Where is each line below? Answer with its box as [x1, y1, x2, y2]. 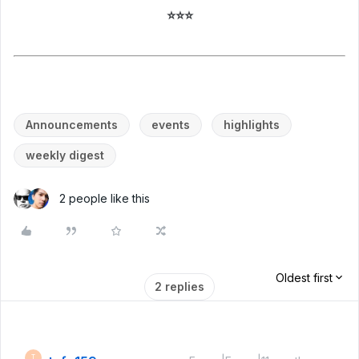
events [151, 117, 190, 131]
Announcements [26, 117, 118, 131]
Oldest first [276, 270, 333, 284]
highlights [224, 117, 280, 131]
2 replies [155, 279, 204, 293]
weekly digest [26, 147, 104, 162]
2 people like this [59, 191, 150, 205]
